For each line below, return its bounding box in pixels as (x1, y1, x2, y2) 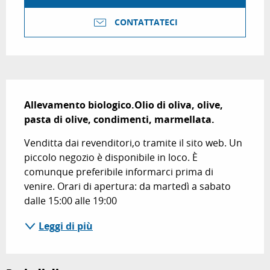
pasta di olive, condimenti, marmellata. (24, 113, 215, 127)
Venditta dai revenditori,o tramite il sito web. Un (24, 136, 242, 150)
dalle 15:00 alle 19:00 (24, 194, 117, 208)
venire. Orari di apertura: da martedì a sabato (24, 180, 231, 193)
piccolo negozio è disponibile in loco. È (24, 151, 198, 165)
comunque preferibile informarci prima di (24, 165, 213, 179)
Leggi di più (39, 219, 93, 233)
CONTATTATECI (114, 16, 178, 29)
